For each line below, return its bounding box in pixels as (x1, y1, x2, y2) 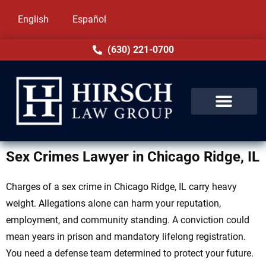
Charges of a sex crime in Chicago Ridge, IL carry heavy (6, 181, 237, 193)
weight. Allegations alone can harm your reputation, (6, 198, 221, 210)
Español (72, 14, 106, 25)
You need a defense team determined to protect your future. (6, 248, 254, 259)
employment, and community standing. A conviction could (6, 214, 249, 226)
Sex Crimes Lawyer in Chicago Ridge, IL (6, 148, 259, 166)
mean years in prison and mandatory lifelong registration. (6, 231, 246, 243)
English (18, 14, 49, 25)
